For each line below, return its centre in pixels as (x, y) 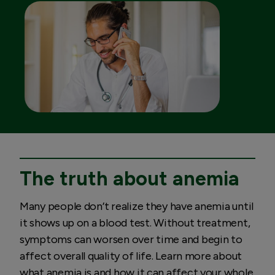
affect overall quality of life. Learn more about (131, 256)
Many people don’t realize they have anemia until (137, 206)
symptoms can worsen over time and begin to (131, 239)
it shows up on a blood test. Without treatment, (135, 223)
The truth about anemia (130, 178)
